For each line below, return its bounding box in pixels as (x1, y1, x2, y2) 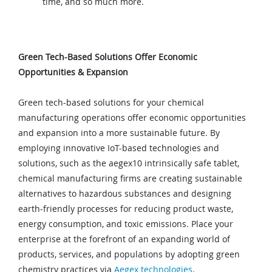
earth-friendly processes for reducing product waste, (18, 203, 233, 215)
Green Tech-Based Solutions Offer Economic (18, 51, 197, 63)
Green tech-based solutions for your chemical (18, 97, 204, 109)
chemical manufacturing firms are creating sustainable (18, 172, 242, 185)
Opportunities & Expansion (18, 66, 128, 78)
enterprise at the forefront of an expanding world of (18, 233, 230, 245)
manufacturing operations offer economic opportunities (18, 112, 246, 124)
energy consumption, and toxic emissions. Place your (18, 218, 233, 230)
